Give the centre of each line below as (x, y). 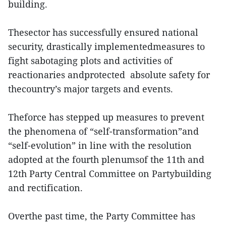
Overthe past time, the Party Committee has (102, 216)
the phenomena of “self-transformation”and (103, 131)
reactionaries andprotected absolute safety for (109, 75)
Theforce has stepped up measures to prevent (106, 117)
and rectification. (45, 188)
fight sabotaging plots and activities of (90, 61)
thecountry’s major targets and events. (93, 89)
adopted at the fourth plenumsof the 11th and (106, 160)
